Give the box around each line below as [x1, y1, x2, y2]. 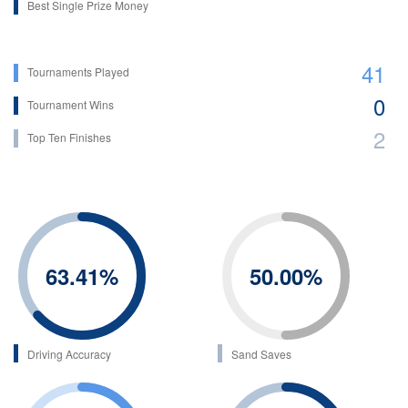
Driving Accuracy [27, 345, 111, 362]
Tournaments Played [27, 63, 129, 79]
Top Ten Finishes [27, 128, 111, 145]
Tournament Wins [27, 96, 114, 112]
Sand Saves [231, 345, 291, 362]
